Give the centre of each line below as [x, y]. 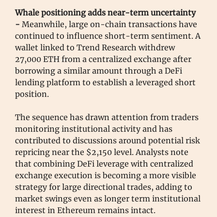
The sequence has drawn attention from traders [107, 117]
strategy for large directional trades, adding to [104, 187]
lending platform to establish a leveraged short [105, 82]
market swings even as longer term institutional [108, 198]
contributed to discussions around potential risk [108, 140]
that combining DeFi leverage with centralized [104, 163]
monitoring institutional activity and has [94, 129]
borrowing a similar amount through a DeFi [99, 70]
